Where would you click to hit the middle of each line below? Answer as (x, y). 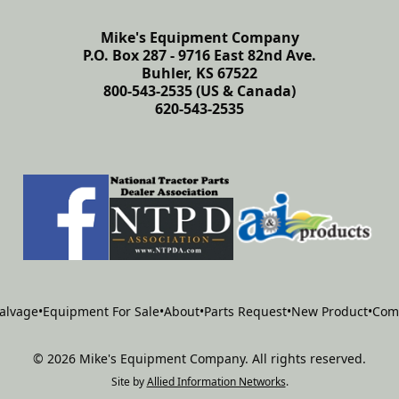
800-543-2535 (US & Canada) (199, 91)
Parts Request (245, 311)
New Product (330, 311)
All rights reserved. (307, 358)
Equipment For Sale (101, 311)
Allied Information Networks (216, 382)
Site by (127, 382)
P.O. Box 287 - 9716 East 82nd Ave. (199, 55)
